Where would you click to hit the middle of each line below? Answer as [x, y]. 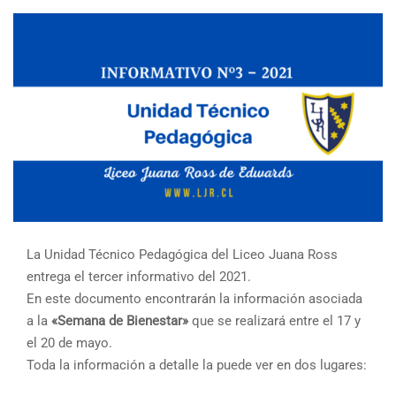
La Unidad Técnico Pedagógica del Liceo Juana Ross [182, 255]
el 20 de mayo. [69, 343]
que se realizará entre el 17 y [274, 321]
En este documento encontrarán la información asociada [194, 299]
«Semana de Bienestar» [120, 321]
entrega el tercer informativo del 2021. [139, 277]
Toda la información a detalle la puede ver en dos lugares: [197, 366]
